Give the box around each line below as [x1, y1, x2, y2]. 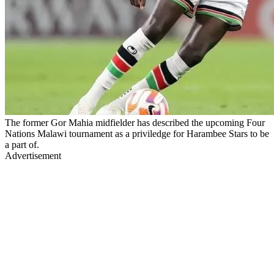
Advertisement [5, 150, 61, 161]
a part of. [5, 139, 39, 150]
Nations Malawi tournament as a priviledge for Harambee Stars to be [5, 128, 269, 139]
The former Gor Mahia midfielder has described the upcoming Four [5, 117, 265, 128]
